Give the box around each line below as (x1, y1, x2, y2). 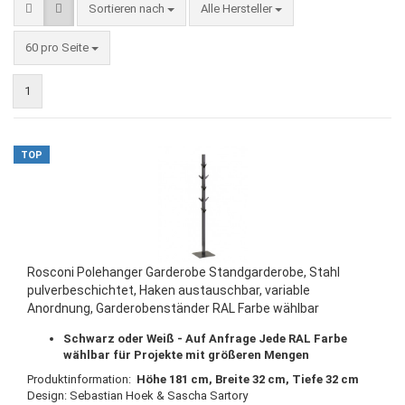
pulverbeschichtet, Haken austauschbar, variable (27, 283, 310, 297)
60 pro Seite (25, 41, 91, 54)
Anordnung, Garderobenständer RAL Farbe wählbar (27, 301, 319, 316)
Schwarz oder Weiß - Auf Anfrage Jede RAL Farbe (63, 332, 347, 345)
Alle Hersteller (201, 2, 275, 15)
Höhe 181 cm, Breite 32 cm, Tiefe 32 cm (137, 372, 359, 386)
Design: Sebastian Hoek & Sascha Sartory (27, 389, 248, 402)
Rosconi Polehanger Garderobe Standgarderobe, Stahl (27, 265, 340, 279)
